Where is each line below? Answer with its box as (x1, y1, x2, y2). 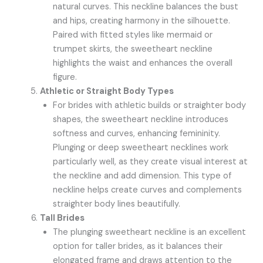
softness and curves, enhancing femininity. (53, 127, 221, 139)
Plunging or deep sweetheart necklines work (53, 141, 229, 153)
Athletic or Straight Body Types (40, 85, 174, 97)
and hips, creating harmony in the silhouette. (53, 15, 231, 26)
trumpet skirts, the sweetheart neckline (53, 43, 213, 55)
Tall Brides (40, 212, 85, 224)
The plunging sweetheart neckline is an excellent (53, 226, 247, 238)
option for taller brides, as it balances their (53, 240, 223, 252)
